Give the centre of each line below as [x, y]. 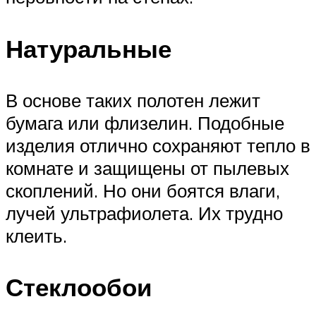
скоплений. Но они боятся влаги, [143, 190]
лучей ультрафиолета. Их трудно [144, 213]
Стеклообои [79, 287]
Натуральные [89, 48]
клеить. [36, 235]
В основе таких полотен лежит [133, 100]
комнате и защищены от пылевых [147, 168]
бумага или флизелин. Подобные [145, 122]
